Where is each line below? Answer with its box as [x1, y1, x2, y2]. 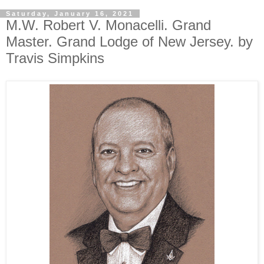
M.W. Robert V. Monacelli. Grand [6, 17, 211, 33]
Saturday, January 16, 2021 [6, 10, 134, 17]
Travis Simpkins [6, 50, 104, 66]
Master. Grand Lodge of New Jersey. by [6, 34, 253, 49]
